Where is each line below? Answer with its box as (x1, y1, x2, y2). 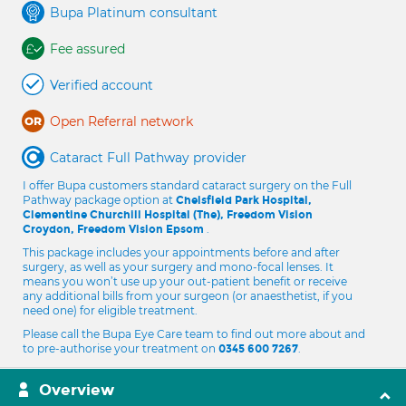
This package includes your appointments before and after (23, 246, 340, 259)
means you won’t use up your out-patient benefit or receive (23, 275, 347, 288)
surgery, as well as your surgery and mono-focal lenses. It (23, 260, 333, 274)
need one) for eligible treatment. (23, 304, 198, 317)
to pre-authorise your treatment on (23, 342, 218, 355)
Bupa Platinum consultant (50, 5, 217, 21)
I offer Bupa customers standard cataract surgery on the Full (23, 179, 352, 192)
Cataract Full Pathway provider (50, 150, 246, 166)
